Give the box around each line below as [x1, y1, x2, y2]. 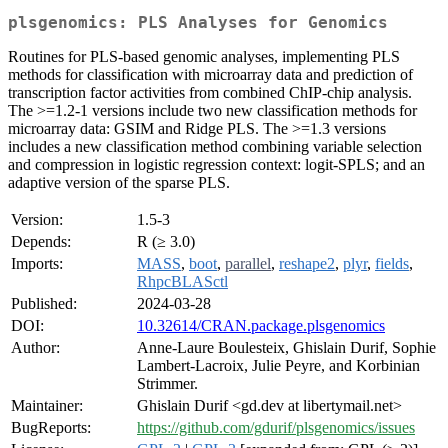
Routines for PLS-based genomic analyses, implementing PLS [8, 48, 400, 66]
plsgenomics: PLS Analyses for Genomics [8, 13, 388, 33]
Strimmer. [137, 375, 198, 393]
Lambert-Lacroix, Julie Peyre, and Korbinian [137, 357, 420, 375]
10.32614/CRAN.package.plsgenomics [137, 317, 385, 335]
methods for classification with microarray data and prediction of [8, 66, 413, 84]
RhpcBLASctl [137, 273, 228, 291]
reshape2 [279, 255, 335, 273]
